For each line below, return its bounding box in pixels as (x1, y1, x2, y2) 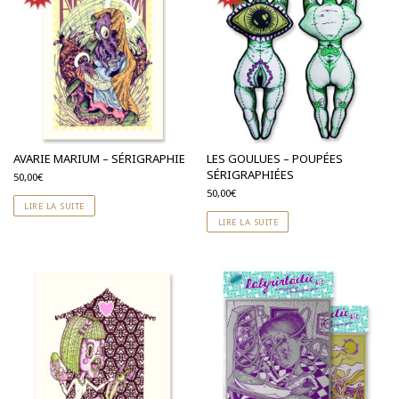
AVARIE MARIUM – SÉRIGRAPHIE (13, 150, 185, 167)
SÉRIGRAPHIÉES (207, 166, 295, 183)
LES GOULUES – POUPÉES (207, 150, 344, 167)
